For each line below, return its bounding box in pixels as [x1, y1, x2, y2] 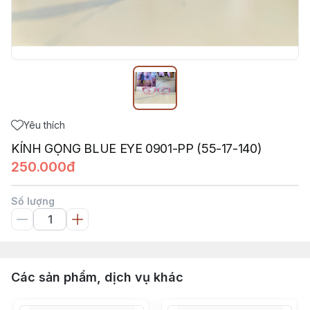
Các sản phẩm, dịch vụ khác [11, 270, 183, 284]
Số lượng [11, 195, 55, 207]
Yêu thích [24, 119, 65, 131]
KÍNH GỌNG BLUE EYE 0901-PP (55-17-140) [11, 141, 262, 156]
